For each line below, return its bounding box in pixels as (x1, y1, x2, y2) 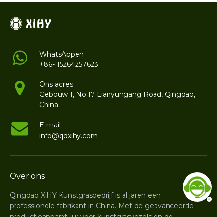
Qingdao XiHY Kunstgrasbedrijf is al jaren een (10, 191, 161, 200)
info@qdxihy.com (39, 131, 98, 140)
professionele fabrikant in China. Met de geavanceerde (10, 201, 194, 211)
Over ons (10, 171, 45, 181)
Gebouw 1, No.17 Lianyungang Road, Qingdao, (39, 90, 196, 99)
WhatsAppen (39, 50, 84, 59)
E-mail (39, 121, 61, 130)
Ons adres (39, 80, 74, 89)
